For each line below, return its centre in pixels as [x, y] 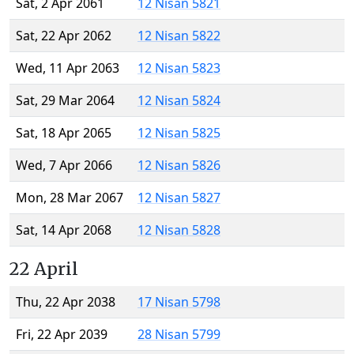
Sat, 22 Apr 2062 [64, 36]
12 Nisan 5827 [179, 198]
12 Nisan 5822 [179, 36]
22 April [44, 269]
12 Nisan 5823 [179, 68]
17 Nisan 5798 [179, 302]
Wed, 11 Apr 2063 [68, 68]
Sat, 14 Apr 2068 [64, 230]
